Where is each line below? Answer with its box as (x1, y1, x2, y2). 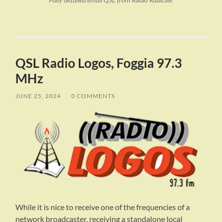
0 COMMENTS (71, 92, 115, 100)
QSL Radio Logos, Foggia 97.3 (15, 55, 182, 71)
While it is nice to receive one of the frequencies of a (15, 202, 190, 212)
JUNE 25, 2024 (15, 92, 61, 100)
